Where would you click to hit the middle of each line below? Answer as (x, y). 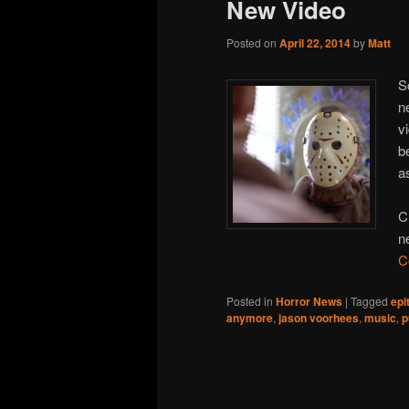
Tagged (369, 301)
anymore (250, 318)
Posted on (253, 43)
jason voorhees (319, 318)
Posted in (250, 301)
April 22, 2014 (315, 43)
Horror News (309, 302)
